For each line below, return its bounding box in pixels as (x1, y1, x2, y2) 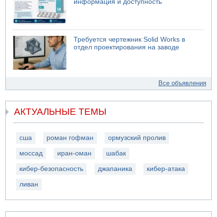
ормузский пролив (108, 134, 166, 142)
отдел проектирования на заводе (74, 43, 180, 51)
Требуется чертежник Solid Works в (74, 35, 186, 43)
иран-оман (57, 150, 92, 157)
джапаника (98, 165, 133, 173)
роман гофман (46, 134, 94, 142)
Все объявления (158, 79, 206, 87)
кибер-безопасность (19, 165, 84, 173)
